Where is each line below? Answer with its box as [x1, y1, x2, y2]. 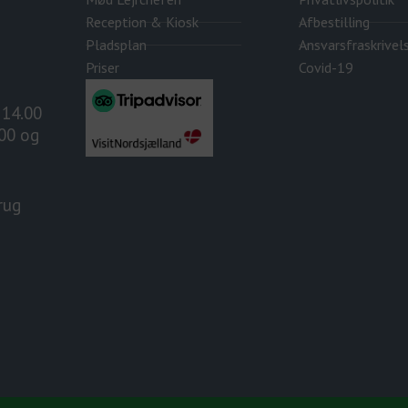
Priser [85, 58, 119, 77]
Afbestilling [298, 13, 370, 32]
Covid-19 [298, 58, 353, 77]
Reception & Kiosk [85, 13, 199, 32]
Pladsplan [85, 36, 147, 55]
